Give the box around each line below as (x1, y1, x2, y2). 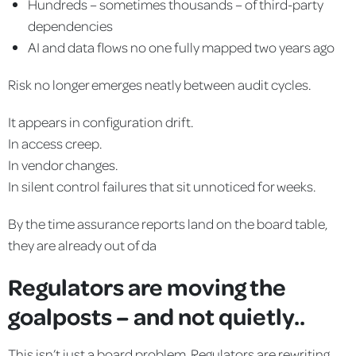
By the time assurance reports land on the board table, (8, 214, 327, 232)
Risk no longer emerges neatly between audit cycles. (8, 75, 311, 93)
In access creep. (8, 133, 102, 152)
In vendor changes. (8, 155, 118, 173)
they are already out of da (8, 235, 157, 253)
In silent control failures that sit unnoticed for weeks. (8, 176, 315, 195)
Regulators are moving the (8, 270, 286, 301)
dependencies (28, 16, 113, 34)
